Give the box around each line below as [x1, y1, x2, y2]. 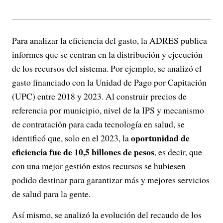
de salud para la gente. [12, 188, 91, 200]
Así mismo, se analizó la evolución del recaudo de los [12, 209, 202, 221]
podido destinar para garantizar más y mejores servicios [12, 174, 210, 186]
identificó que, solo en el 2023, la [12, 132, 131, 144]
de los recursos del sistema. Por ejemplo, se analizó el [12, 62, 202, 75]
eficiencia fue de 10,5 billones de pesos [12, 145, 154, 159]
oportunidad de [131, 131, 190, 145]
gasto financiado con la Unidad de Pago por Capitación [12, 76, 207, 89]
